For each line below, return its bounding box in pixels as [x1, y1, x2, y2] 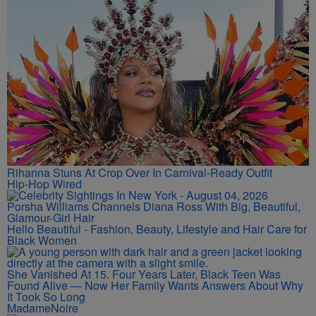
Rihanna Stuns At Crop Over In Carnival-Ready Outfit [7, 164, 272, 181]
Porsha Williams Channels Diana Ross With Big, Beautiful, [7, 197, 300, 214]
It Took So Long [7, 288, 85, 305]
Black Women [7, 231, 77, 248]
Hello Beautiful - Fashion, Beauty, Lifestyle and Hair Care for [7, 220, 307, 237]
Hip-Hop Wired [7, 175, 82, 192]
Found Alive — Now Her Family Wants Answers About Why [7, 276, 303, 293]
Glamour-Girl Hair [7, 209, 95, 226]
